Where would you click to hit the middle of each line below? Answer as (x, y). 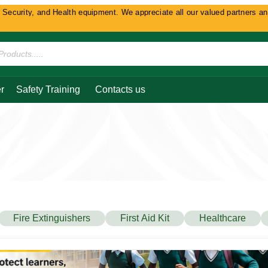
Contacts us (120, 89)
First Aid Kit (145, 218)
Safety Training (48, 89)
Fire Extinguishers (52, 218)
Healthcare (223, 218)
